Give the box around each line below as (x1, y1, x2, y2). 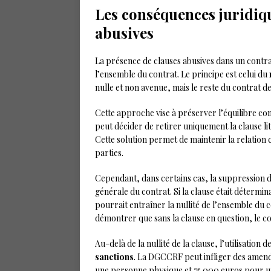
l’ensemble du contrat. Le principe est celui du (95, 68, 269, 80)
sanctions (95, 251, 134, 263)
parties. (95, 147, 123, 158)
